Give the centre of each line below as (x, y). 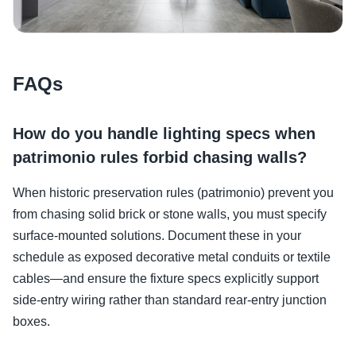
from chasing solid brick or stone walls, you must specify (170, 214)
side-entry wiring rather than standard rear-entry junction (170, 300)
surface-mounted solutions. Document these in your (157, 235)
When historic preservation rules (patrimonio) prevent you (173, 192)
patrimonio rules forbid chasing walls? (160, 157)
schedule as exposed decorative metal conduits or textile (172, 257)
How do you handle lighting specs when (164, 133)
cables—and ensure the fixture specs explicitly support (166, 278)
